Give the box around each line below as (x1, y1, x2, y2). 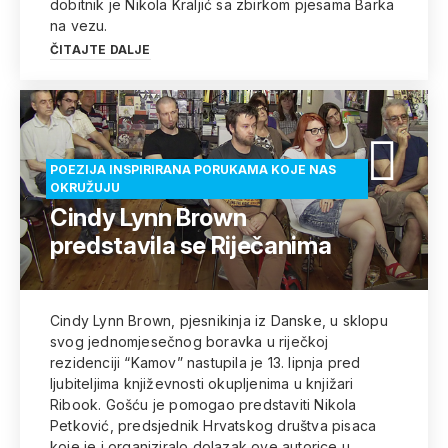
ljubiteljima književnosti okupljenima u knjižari (50, 375, 354, 392)
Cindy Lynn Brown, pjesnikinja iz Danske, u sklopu (50, 312, 388, 329)
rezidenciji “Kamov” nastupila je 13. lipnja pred (50, 354, 361, 371)
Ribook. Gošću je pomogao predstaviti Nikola (50, 396, 357, 413)
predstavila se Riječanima (50, 231, 332, 260)
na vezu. (50, 17, 108, 34)
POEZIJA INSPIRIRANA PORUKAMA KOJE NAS (50, 162, 336, 177)
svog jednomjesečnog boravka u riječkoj (50, 333, 329, 350)
